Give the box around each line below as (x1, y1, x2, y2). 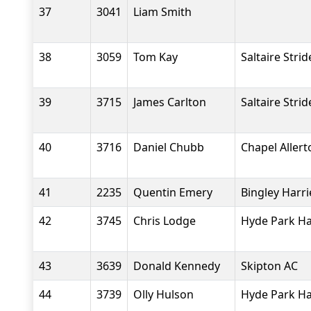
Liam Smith (133, 4, 192, 19)
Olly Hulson (133, 287, 194, 302)
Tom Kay (133, 49, 178, 65)
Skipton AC (241, 258, 298, 274)
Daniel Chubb (133, 140, 204, 155)
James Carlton (133, 94, 206, 110)
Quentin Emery (133, 185, 212, 200)
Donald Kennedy (133, 258, 220, 274)
